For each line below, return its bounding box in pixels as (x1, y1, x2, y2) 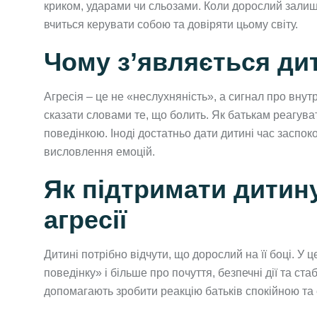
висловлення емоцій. (44, 145, 155, 158)
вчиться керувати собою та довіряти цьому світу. (44, 18, 298, 30)
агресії (44, 204, 127, 234)
